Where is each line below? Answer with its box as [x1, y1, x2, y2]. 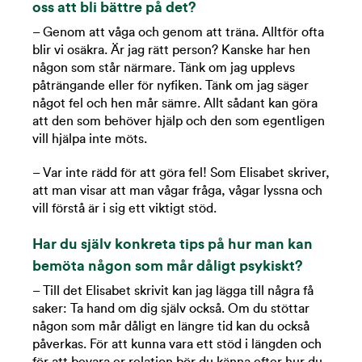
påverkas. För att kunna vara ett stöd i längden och [32, 338, 322, 351]
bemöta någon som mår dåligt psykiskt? [32, 259, 303, 274]
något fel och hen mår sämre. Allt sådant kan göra [32, 97, 318, 111]
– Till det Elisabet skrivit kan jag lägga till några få [32, 284, 314, 298]
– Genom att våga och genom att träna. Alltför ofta [32, 26, 324, 40]
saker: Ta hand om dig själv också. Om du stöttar [32, 302, 309, 316]
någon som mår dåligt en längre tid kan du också [32, 320, 309, 334]
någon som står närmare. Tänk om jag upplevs [32, 61, 295, 75]
